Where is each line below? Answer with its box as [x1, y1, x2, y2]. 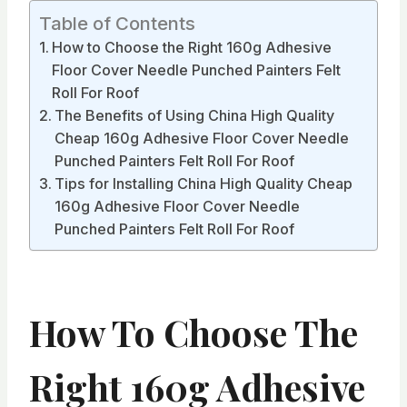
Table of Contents [39, 11, 195, 35]
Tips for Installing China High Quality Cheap [55, 174, 353, 193]
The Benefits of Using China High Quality [55, 105, 335, 124]
